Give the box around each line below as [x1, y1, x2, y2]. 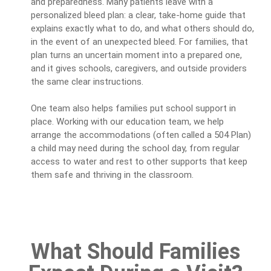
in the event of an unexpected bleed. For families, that [31, 36, 248, 47]
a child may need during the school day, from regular [31, 143, 240, 154]
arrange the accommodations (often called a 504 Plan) [31, 129, 251, 140]
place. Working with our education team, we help [31, 116, 224, 127]
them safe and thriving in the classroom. [31, 169, 194, 180]
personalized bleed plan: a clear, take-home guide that [31, 9, 246, 21]
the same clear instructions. [31, 76, 143, 87]
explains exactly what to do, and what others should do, [31, 22, 254, 34]
